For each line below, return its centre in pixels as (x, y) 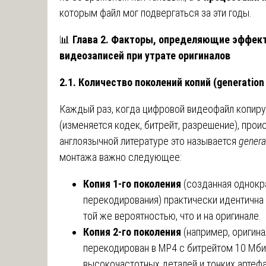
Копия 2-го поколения (132, 232)
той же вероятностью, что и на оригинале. (172, 216)
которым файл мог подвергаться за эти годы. (156, 12)
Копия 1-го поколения (132, 183)
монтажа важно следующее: (121, 157)
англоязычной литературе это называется (149, 141)
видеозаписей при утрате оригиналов (145, 55)
